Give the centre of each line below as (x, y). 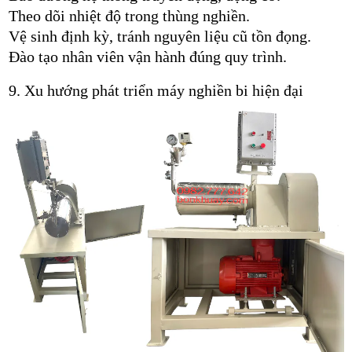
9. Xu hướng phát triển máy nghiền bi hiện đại (156, 90)
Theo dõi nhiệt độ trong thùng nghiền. (129, 15)
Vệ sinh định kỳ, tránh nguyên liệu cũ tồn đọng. (159, 36)
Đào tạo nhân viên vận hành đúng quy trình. (147, 56)
